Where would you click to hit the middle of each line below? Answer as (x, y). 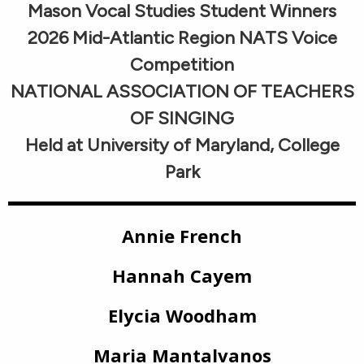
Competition (182, 65)
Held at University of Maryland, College (182, 145)
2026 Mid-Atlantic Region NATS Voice (182, 38)
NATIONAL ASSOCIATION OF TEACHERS (182, 91)
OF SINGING (182, 118)
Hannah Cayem (182, 275)
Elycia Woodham (182, 315)
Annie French (182, 236)
